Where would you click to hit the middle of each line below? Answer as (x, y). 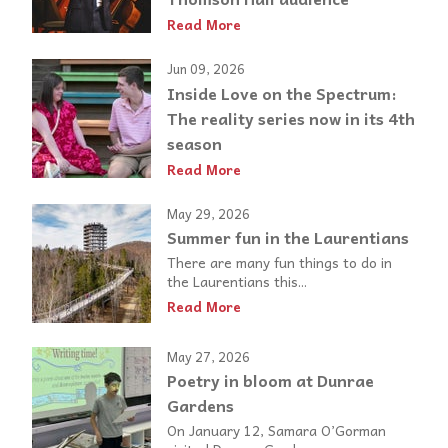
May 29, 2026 (208, 213)
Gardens (200, 405)
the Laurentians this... (237, 281)
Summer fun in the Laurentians (288, 237)
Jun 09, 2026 (206, 68)
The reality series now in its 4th (291, 117)
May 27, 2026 (208, 356)
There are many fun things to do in (279, 262)
